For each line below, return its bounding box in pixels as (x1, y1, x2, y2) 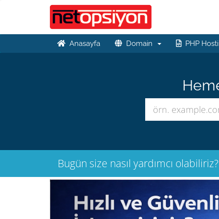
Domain (122, 39, 156, 48)
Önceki (91, 179, 123, 192)
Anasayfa (66, 39, 100, 48)
